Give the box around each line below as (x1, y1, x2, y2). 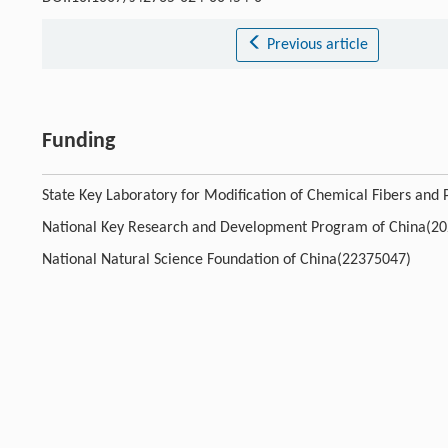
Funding (42, 129, 115, 153)
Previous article (266, 36, 368, 53)
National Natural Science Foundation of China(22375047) (42, 251, 411, 268)
